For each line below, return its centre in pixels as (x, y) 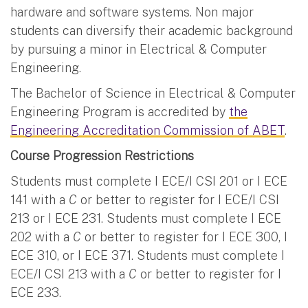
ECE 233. (36, 292)
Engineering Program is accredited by (120, 111)
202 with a (42, 236)
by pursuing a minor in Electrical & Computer (139, 49)
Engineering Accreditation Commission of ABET (147, 130)
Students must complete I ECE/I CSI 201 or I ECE (149, 181)
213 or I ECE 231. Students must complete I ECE (146, 218)
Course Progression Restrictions (102, 155)
